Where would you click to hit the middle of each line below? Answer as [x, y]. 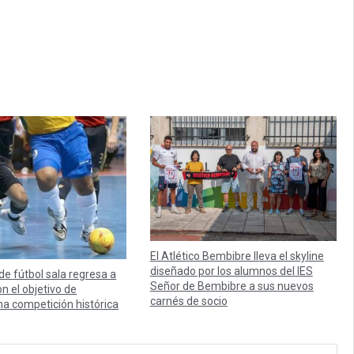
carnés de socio [188, 301]
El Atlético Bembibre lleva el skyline [237, 256]
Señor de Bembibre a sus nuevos [232, 286]
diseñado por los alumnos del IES [231, 271]
